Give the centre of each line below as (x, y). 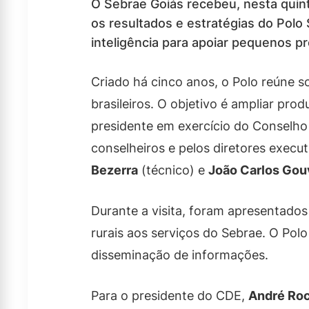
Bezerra (114, 170)
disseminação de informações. (180, 255)
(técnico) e (173, 170)
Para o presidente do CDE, (170, 296)
